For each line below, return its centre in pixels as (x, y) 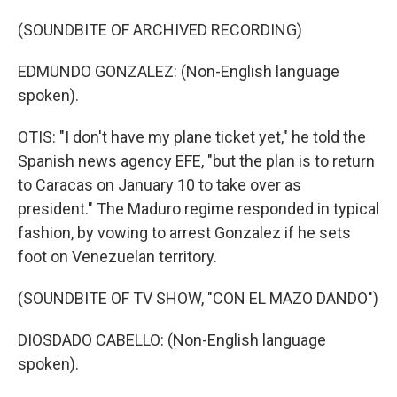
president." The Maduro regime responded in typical (198, 209)
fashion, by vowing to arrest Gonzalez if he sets (184, 233)
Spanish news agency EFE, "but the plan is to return (196, 161)
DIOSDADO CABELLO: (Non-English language (172, 340)
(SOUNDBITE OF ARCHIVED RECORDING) (160, 30)
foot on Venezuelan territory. (117, 257)
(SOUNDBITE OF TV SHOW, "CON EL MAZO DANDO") (198, 298)
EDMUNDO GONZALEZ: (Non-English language (179, 71)
